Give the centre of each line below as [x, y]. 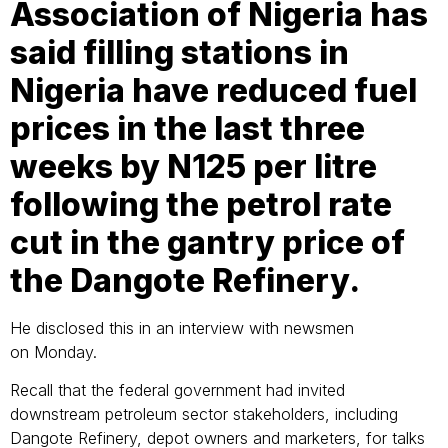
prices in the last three [187, 128]
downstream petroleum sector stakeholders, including [204, 413]
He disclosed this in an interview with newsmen [182, 327]
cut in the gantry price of [207, 242]
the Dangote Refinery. [188, 280]
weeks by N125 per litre [193, 166]
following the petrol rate [201, 204]
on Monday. [56, 351]
